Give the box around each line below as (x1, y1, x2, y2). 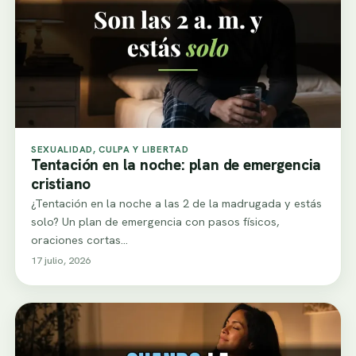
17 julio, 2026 (31, 253, 91, 268)
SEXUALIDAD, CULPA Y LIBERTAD (31, 143, 189, 156)
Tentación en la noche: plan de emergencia (31, 155, 322, 176)
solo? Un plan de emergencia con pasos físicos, (31, 214, 279, 230)
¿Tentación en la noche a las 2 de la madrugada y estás (31, 195, 322, 211)
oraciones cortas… (31, 232, 128, 248)
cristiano (31, 174, 91, 195)
